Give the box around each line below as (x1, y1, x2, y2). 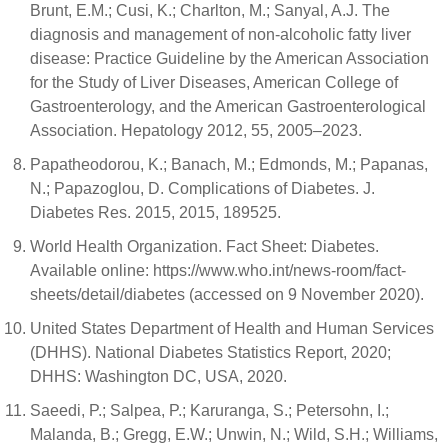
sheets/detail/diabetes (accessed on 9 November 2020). (30, 286, 424, 303)
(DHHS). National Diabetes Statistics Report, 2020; (30, 344, 391, 361)
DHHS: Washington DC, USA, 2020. (30, 368, 287, 385)
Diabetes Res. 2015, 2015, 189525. (30, 204, 281, 221)
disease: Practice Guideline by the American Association (30, 50, 429, 67)
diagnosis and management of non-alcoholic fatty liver (30, 26, 411, 43)
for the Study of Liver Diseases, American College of (30, 74, 398, 91)
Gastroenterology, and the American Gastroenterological (30, 98, 426, 115)
